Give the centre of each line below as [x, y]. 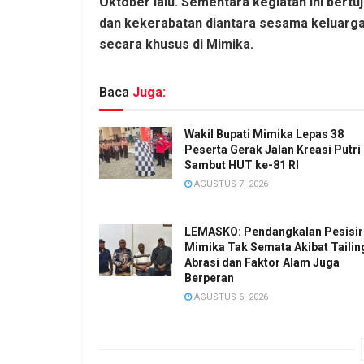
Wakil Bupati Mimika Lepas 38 [264, 134]
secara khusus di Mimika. [176, 44]
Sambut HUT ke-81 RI [242, 165]
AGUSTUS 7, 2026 [230, 184]
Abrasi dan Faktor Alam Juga [262, 262]
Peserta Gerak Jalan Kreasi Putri [273, 149]
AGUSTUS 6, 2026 [230, 297]
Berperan [209, 277]
